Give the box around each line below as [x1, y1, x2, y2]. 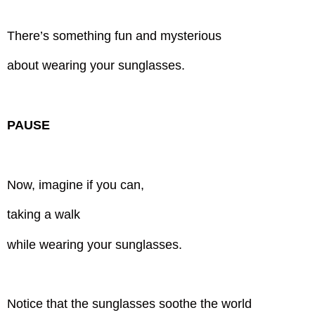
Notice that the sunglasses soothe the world [7, 297, 252, 311]
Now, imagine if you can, [7, 177, 145, 192]
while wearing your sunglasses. [7, 237, 183, 252]
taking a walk [7, 207, 84, 222]
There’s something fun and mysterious [7, 28, 226, 43]
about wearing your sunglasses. [7, 58, 186, 73]
